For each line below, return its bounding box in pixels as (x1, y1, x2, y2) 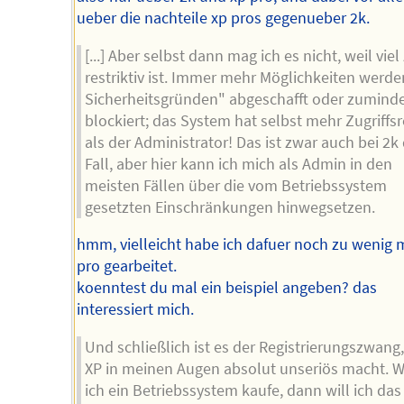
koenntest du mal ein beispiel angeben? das (76, 278, 377, 298)
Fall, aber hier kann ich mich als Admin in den (85, 153, 393, 174)
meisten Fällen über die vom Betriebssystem (85, 175, 388, 196)
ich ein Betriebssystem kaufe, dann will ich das (85, 380, 402, 400)
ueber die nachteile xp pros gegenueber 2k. (76, 7, 370, 28)
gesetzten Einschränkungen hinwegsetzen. (85, 197, 376, 217)
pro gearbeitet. (76, 256, 177, 277)
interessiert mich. (76, 299, 194, 320)
